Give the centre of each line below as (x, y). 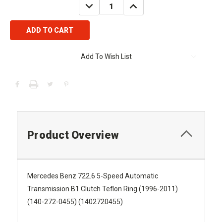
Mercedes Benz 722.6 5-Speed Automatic (93, 176)
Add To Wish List (106, 56)
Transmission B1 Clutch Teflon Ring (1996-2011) (103, 189)
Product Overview (73, 135)
